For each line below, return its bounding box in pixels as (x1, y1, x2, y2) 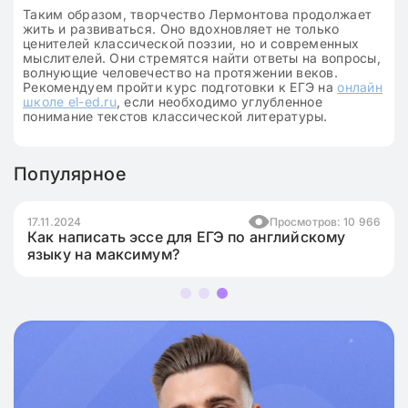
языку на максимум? (27, 245, 179, 263)
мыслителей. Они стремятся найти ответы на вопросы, (23, 50, 381, 66)
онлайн (337, 79, 383, 95)
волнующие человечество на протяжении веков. (23, 65, 339, 80)
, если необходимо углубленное (116, 94, 323, 109)
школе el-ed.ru (23, 94, 117, 109)
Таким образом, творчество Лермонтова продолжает (23, 6, 372, 22)
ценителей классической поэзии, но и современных (23, 36, 360, 51)
